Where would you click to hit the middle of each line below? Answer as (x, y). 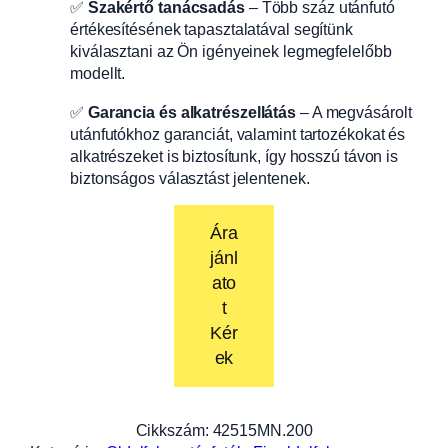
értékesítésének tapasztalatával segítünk (211, 29)
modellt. (98, 73)
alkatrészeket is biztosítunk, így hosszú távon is (234, 155)
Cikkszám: (172, 430)
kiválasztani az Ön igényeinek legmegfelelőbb (231, 51)
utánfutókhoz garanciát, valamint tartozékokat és (238, 133)
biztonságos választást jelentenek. (190, 177)
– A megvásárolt (354, 111)
